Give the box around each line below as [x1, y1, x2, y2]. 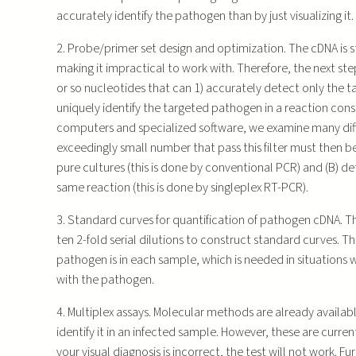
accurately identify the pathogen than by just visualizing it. [56, 6, 354, 25]
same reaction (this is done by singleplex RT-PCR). [56, 178, 308, 196]
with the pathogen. [56, 270, 154, 288]
